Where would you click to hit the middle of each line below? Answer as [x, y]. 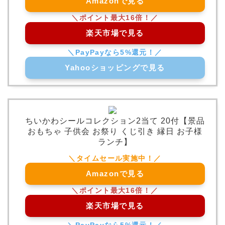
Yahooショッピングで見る [115, 68]
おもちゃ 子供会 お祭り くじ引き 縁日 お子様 [115, 132]
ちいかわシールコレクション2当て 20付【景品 [115, 121]
